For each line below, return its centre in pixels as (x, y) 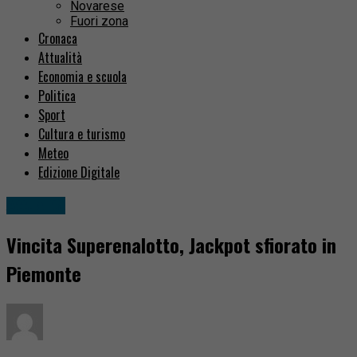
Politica (57, 96)
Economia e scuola (82, 77)
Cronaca (58, 39)
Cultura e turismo (82, 134)
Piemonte (44, 274)
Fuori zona (99, 22)
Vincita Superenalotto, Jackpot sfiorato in (171, 245)
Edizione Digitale (79, 173)
